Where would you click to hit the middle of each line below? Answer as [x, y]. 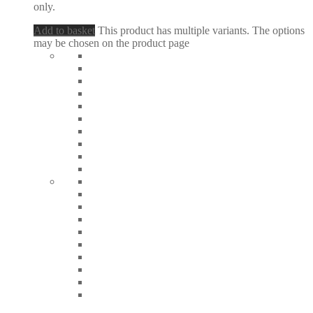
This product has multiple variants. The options [201, 31]
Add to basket [64, 31]
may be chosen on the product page [111, 43]
